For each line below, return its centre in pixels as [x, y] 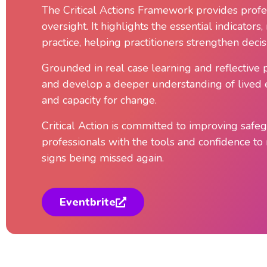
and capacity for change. [99, 100]
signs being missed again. [103, 158]
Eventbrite [88, 202]
